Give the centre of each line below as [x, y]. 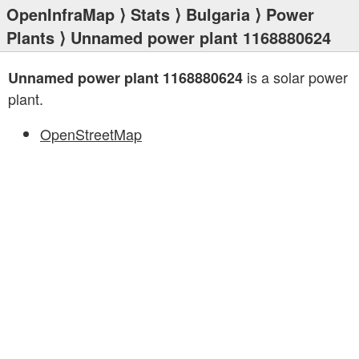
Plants [30, 37]
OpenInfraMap [61, 14]
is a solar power [295, 77]
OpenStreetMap [91, 134]
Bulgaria [218, 14]
